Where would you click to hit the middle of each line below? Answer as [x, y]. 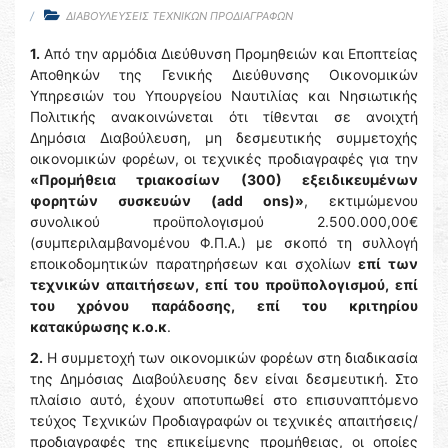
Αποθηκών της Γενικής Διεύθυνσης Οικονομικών [224, 74]
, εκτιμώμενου [361, 200]
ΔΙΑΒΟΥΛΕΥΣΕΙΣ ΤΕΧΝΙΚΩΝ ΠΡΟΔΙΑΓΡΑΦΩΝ [179, 16]
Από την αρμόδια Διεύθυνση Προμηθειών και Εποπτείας [229, 53]
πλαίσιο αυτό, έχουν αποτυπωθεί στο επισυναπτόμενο [224, 399]
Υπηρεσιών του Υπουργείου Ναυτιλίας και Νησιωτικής [224, 95]
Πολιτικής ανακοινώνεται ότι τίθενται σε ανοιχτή [224, 116]
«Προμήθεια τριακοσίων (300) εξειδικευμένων [224, 179]
